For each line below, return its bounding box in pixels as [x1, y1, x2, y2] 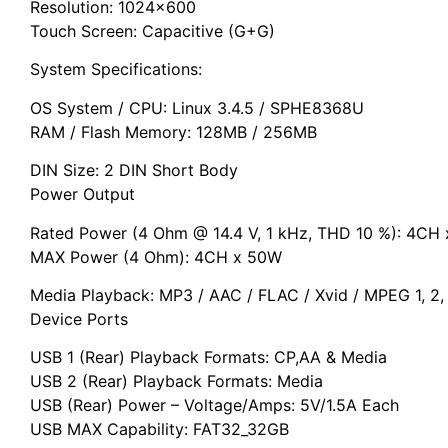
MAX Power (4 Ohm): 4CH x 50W [30, 246, 282, 267]
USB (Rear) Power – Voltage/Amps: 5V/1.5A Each [30, 395, 399, 416]
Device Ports [30, 309, 128, 330]
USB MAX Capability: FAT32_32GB [30, 419, 289, 440]
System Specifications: [30, 59, 202, 80]
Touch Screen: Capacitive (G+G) [30, 21, 275, 42]
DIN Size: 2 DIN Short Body [30, 160, 238, 181]
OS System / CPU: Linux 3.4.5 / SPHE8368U [30, 97, 364, 118]
